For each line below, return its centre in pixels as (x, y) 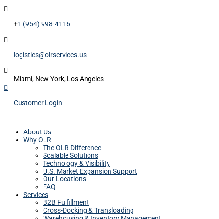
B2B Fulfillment (66, 202)
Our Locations (65, 179)
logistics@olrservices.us (50, 55)
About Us (37, 132)
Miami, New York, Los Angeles (59, 79)
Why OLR (37, 140)
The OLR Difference (72, 148)
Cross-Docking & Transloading (88, 210)
